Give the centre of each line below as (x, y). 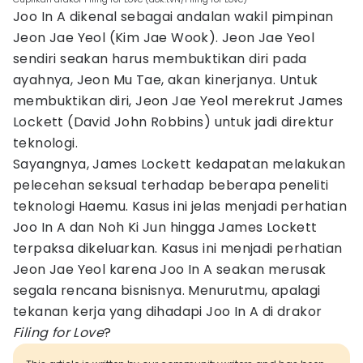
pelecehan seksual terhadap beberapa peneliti (171, 185)
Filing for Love (58, 333)
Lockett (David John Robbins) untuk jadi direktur (174, 122)
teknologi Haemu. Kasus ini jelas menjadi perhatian (180, 206)
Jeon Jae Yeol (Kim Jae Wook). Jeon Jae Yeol (164, 38)
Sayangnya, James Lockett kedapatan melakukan (179, 164)
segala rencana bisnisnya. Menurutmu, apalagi (167, 290)
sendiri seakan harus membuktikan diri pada (160, 59)
